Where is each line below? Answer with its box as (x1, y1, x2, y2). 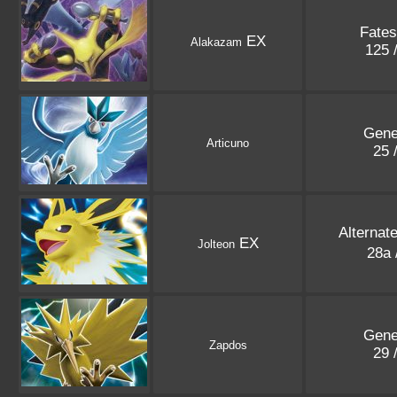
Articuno (206, 136, 249, 151)
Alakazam (190, 35, 242, 50)
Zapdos (208, 339, 247, 353)
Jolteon (197, 237, 235, 252)
